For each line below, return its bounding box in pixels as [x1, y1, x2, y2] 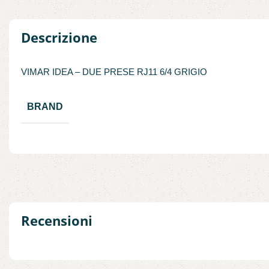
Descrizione [21, 28, 97, 47]
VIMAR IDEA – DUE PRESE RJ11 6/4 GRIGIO [21, 67, 207, 77]
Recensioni [21, 211, 92, 230]
